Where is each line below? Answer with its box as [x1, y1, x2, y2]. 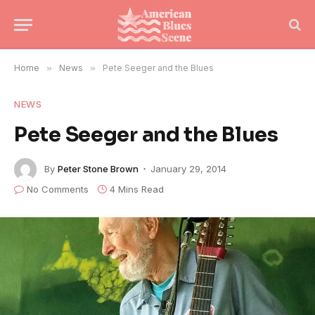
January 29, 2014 [150, 162, 226, 174]
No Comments [27, 184, 89, 195]
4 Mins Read [110, 184, 164, 195]
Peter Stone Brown [58, 162, 139, 174]
